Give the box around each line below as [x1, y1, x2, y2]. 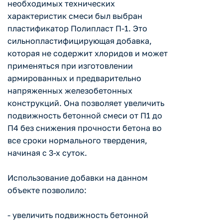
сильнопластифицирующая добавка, [7, 36, 152, 46]
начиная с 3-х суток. [7, 148, 87, 158]
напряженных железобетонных [7, 86, 132, 96]
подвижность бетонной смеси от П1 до [7, 111, 162, 121]
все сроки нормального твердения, [7, 135, 147, 146]
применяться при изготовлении [7, 61, 133, 71]
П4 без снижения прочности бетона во [7, 123, 162, 133]
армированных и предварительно [7, 73, 141, 84]
